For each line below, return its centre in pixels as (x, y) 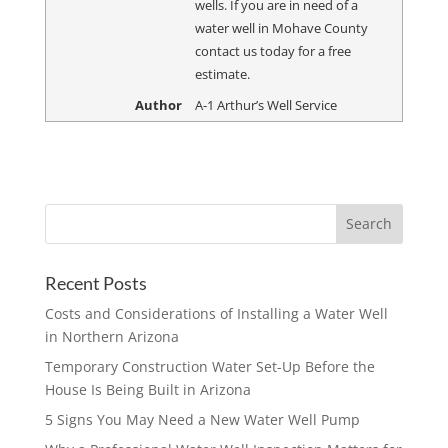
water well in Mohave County (281, 27)
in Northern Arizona (111, 336)
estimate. (222, 73)
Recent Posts (95, 282)
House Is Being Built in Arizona (147, 389)
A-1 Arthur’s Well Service (265, 104)
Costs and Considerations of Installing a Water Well (216, 313)
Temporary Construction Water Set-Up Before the (209, 366)
